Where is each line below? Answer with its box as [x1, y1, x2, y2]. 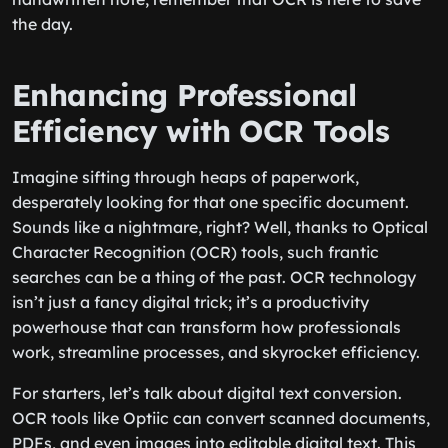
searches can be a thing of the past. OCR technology [12, 267, 416, 287]
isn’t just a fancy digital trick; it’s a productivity [12, 292, 369, 312]
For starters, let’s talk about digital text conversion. [12, 383, 402, 403]
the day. [12, 14, 73, 34]
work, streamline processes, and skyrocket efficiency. [12, 342, 420, 362]
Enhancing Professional [12, 76, 357, 114]
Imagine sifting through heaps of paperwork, [12, 167, 359, 187]
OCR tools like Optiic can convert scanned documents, [12, 408, 430, 428]
